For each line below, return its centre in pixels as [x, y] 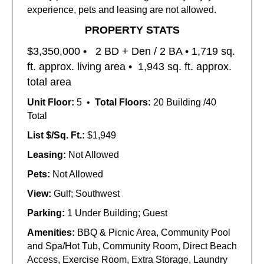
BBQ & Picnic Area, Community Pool [154, 232]
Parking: [47, 213]
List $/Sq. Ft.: [57, 135]
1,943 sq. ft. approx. [185, 67]
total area [49, 82]
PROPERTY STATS [132, 30]
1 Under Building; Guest [117, 213]
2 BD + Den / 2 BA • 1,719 [155, 51]
